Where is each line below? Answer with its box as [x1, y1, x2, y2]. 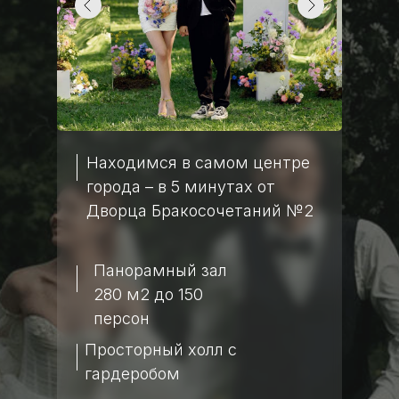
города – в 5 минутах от [85, 177, 275, 196]
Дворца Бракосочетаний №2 [85, 201, 313, 220]
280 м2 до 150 [93, 285, 203, 304]
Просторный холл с [85, 340, 237, 359]
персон [93, 309, 150, 328]
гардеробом [85, 364, 180, 383]
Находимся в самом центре [85, 153, 310, 172]
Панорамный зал [93, 261, 227, 280]
